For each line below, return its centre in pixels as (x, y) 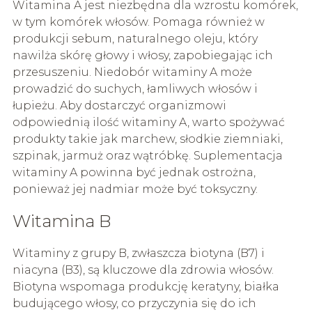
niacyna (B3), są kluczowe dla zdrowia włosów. (143, 270)
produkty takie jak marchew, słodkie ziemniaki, (147, 139)
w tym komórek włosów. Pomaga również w (138, 22)
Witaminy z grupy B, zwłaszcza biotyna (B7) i (138, 253)
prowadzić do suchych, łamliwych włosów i (135, 89)
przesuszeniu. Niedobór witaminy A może (132, 72)
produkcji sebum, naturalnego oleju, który (135, 39)
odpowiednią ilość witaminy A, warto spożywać (148, 123)
